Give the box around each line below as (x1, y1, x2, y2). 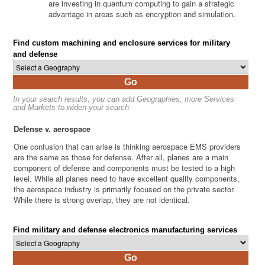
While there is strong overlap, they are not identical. (14, 194, 190, 206)
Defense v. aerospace (14, 123, 91, 135)
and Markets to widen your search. (13, 103, 132, 112)
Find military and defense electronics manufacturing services (13, 225, 238, 235)
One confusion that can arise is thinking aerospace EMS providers (14, 141, 241, 153)
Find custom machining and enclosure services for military (13, 38, 231, 48)
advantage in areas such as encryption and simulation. (49, 8, 236, 20)
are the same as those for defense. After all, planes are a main (14, 151, 229, 163)
